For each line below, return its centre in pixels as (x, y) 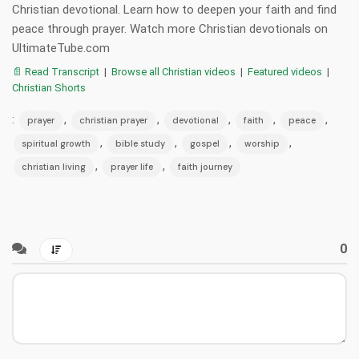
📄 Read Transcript (56, 72)
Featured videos (285, 72)
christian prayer (113, 121)
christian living (54, 167)
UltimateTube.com (61, 48)
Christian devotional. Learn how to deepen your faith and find (174, 10)
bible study (140, 144)
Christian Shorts (49, 88)
